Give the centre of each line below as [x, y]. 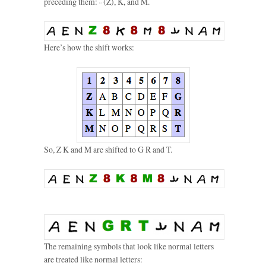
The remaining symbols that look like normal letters [129, 246]
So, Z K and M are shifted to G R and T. [108, 150]
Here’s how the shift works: [89, 47]
